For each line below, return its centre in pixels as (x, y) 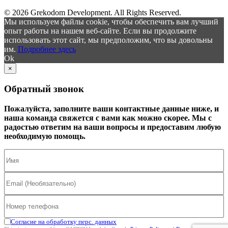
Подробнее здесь (47, 49)
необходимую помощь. (45, 136)
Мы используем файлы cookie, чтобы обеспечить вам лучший (111, 22)
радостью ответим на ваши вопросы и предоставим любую (112, 127)
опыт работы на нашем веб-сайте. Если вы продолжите (100, 31)
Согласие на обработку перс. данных (64, 221)
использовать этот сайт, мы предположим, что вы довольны (108, 40)
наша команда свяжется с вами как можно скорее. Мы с (108, 118)
